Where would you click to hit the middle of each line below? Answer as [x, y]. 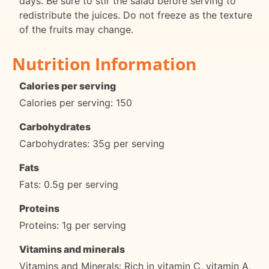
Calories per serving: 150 [76, 102]
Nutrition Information [104, 63]
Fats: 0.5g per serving [69, 184]
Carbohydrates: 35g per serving [92, 143]
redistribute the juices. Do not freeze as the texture [136, 15]
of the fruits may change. [76, 29]
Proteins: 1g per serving [73, 225]
